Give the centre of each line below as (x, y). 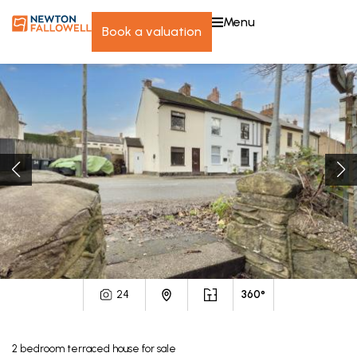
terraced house (103, 349)
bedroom (42, 349)
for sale (159, 349)
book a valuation (155, 31)
